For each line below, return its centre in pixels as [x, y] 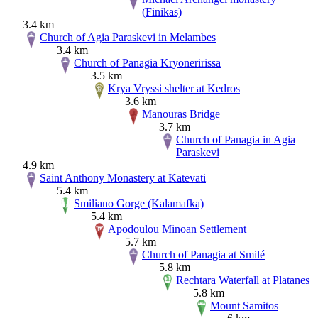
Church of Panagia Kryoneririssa [147, 62]
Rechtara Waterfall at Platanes [243, 280]
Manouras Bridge [181, 114]
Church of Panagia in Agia [236, 139]
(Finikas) [162, 11]
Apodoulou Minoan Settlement [177, 229]
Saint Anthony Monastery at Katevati [123, 177]
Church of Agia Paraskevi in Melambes [128, 37]
